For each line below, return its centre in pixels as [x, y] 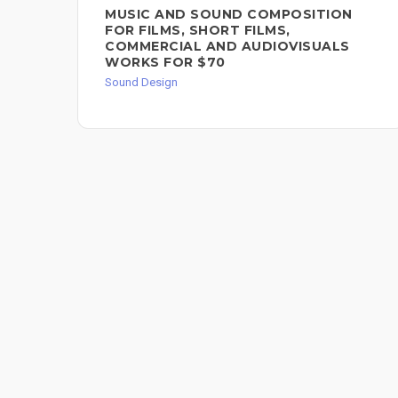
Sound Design [141, 82]
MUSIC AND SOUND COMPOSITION [229, 14]
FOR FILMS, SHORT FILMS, [198, 30]
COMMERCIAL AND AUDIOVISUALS [227, 46]
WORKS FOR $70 [165, 62]
